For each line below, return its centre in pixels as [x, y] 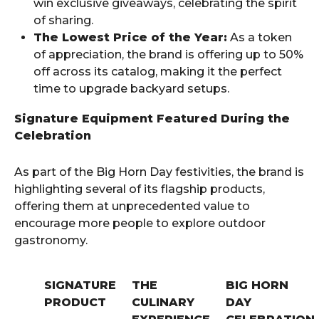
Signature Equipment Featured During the [152, 119]
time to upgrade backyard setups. [131, 89]
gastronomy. [51, 241]
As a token [260, 38]
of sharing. [63, 21]
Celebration [53, 136]
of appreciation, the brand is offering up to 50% [168, 55]
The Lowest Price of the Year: [130, 38]
